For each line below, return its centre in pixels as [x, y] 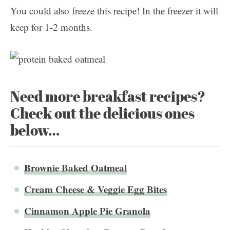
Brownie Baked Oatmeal [75, 168]
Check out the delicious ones [102, 113]
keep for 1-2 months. [51, 27]
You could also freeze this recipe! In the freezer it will [114, 11]
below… [35, 130]
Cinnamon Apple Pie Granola [87, 211]
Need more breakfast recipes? [108, 96]
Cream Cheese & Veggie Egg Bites [95, 189]
